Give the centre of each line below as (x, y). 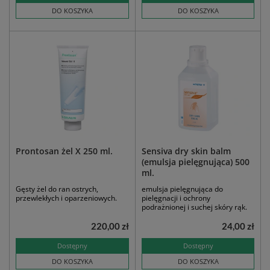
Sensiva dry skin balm (186, 151)
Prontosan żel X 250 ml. (64, 151)
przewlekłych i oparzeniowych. (66, 198)
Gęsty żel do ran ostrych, (57, 189)
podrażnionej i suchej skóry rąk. (194, 207)
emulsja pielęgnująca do (182, 189)
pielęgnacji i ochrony (176, 198)
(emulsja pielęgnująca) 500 (196, 162)
